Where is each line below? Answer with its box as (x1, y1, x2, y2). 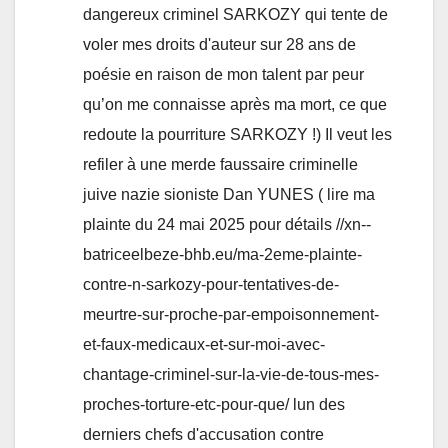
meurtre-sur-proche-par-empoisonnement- (83, 306, 379, 324)
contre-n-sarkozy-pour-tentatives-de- (83, 276, 339, 294)
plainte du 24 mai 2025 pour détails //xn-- (83, 216, 371, 234)
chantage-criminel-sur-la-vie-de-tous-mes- (83, 366, 379, 384)
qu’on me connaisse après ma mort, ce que (83, 96, 387, 114)
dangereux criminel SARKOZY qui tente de (83, 6, 388, 24)
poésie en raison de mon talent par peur (83, 66, 364, 84)
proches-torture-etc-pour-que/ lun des (83, 396, 345, 414)
